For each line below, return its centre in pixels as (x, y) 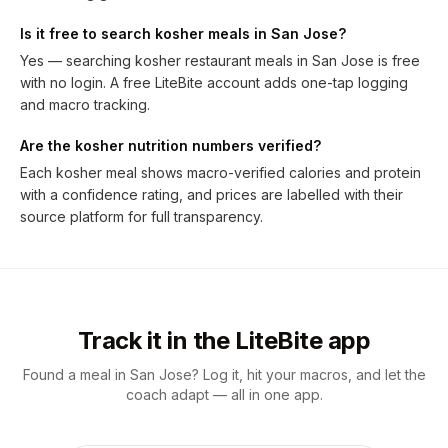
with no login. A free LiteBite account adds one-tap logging (214, 82)
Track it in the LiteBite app (224, 340)
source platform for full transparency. (141, 216)
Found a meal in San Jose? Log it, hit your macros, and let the (224, 374)
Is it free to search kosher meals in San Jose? (183, 33)
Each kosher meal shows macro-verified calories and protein (220, 172)
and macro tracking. (85, 104)
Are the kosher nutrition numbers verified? (170, 145)
